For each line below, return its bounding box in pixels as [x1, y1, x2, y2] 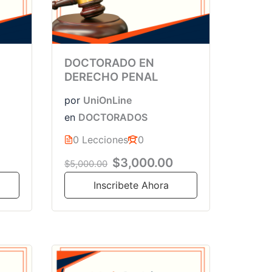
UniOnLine [83, 93, 132, 106]
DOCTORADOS [78, 110, 148, 123]
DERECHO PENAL [64, 70, 158, 83]
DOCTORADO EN [64, 56, 154, 69]
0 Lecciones [73, 134, 128, 146]
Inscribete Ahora [93, 179, 169, 192]
